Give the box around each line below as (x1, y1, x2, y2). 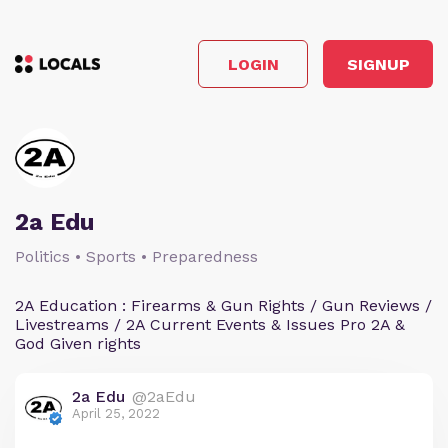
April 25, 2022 (72, 406, 160, 421)
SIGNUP (346, 54, 410, 74)
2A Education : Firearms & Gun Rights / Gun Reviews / (15, 296, 432, 315)
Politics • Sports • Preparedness (15, 247, 258, 266)
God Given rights (15, 334, 141, 353)
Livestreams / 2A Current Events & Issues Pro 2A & (15, 315, 405, 334)
